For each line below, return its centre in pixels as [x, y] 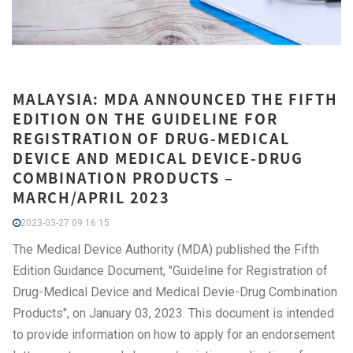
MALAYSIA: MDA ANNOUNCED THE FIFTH [175, 99]
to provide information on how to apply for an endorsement [174, 334]
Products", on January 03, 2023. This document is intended [173, 313]
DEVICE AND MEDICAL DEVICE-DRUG [158, 158]
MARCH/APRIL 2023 [91, 197]
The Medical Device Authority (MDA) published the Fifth [166, 249]
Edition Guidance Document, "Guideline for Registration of [170, 271]
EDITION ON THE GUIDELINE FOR [145, 119]
